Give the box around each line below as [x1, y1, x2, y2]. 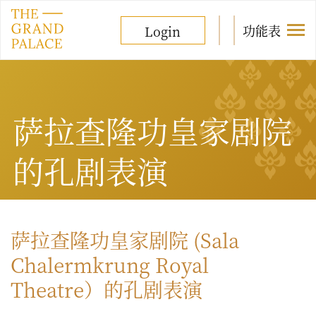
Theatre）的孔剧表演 [11, 275, 202, 303]
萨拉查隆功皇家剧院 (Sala [11, 226, 239, 254]
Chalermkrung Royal [11, 250, 209, 279]
